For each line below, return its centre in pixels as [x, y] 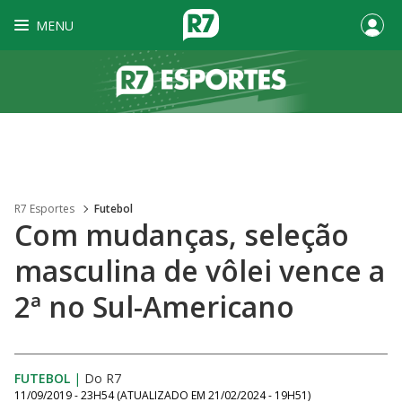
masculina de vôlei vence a [200, 271]
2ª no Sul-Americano [154, 306]
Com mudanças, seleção [182, 235]
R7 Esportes [44, 209]
